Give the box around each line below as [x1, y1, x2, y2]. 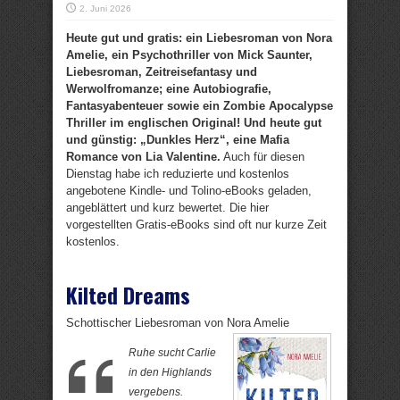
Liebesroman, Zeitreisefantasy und [66, 65, 257, 79]
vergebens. [129, 386, 183, 398]
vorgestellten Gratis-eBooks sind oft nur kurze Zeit [66, 218, 327, 231]
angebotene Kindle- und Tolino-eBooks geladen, [66, 184, 312, 197]
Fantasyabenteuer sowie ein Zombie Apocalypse [66, 99, 333, 112]
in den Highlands [129, 366, 212, 379]
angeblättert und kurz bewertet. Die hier [66, 201, 269, 214]
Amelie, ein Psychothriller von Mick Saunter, [66, 48, 312, 62]
